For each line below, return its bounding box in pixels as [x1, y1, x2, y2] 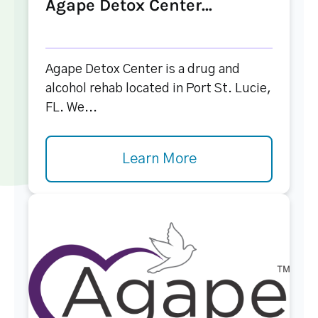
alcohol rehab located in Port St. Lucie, [45, 82, 271, 95]
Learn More [121, 152, 197, 166]
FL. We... [45, 102, 97, 114]
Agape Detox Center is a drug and [45, 63, 240, 76]
